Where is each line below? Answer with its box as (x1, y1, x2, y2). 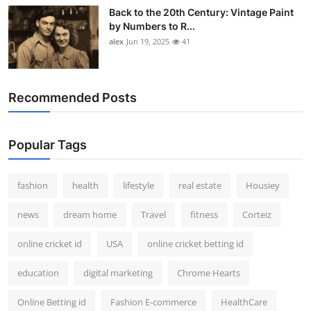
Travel (141, 208, 166, 221)
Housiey (246, 178, 280, 192)
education (17, 266, 59, 279)
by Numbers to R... (109, 19, 195, 32)
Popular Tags (8, 137, 87, 152)
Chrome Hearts (177, 266, 240, 279)
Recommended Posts (8, 90, 137, 105)
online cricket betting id (147, 237, 244, 250)
